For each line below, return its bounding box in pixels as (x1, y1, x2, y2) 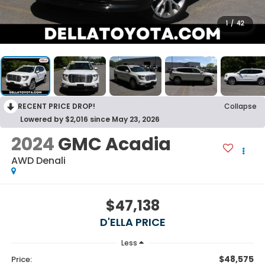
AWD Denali (11, 154, 66, 168)
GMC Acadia (57, 132, 171, 157)
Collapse (224, 101, 257, 112)
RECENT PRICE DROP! (18, 101, 95, 112)
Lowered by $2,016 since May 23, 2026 (20, 114, 160, 125)
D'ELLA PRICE (99, 214, 166, 230)
